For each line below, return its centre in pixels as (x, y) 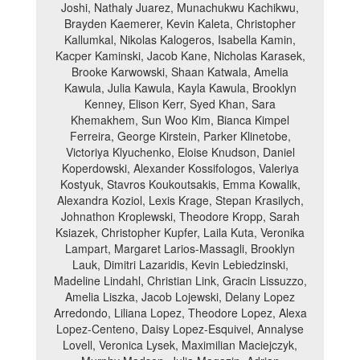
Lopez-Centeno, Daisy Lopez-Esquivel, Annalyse (180, 329)
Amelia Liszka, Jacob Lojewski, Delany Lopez (180, 297)
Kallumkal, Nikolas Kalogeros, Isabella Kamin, (180, 39)
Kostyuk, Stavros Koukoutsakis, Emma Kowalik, (180, 184)
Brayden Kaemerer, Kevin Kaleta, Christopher (180, 23)
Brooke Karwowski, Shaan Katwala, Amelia (180, 72)
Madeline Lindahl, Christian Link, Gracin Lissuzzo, (180, 280)
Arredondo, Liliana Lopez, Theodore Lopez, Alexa (180, 313)
